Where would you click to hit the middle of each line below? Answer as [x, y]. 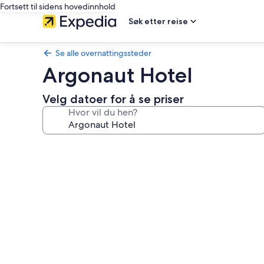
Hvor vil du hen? [103, 112]
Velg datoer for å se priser [113, 99]
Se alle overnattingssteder [103, 53]
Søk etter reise [158, 21]
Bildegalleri [80, 147]
